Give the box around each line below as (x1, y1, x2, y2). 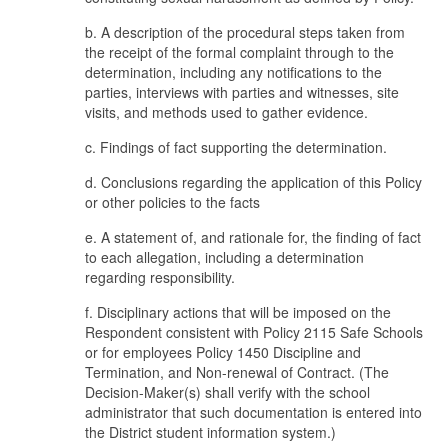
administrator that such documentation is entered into (85, 402, 422, 422)
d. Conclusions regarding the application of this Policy (85, 172, 422, 192)
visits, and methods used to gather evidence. (85, 102, 368, 122)
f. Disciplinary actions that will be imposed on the (85, 302, 391, 322)
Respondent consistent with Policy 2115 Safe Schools (85, 322, 423, 342)
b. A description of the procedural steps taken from (85, 22, 405, 42)
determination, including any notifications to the (85, 62, 382, 82)
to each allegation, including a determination (85, 247, 364, 267)
